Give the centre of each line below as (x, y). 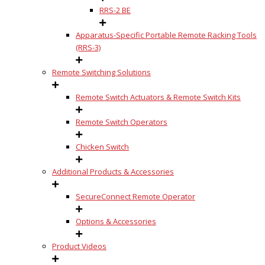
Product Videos (79, 246)
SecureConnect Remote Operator (135, 196)
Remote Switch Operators (122, 122)
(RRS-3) (88, 47)
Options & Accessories (116, 221)
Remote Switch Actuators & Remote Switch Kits (158, 97)
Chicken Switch (102, 147)
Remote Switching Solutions (101, 72)
